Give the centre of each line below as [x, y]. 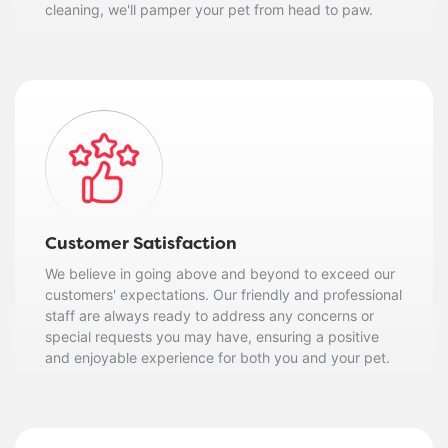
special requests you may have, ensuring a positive [212, 336]
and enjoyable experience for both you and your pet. [217, 357]
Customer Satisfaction [141, 244]
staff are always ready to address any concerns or [209, 315]
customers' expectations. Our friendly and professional [223, 294]
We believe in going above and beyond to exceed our [220, 273]
